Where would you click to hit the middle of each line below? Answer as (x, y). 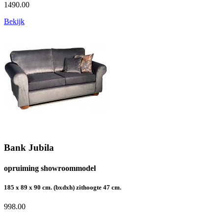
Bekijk (14, 21)
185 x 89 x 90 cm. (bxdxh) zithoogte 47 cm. (63, 187)
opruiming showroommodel (50, 168)
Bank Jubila (29, 148)
